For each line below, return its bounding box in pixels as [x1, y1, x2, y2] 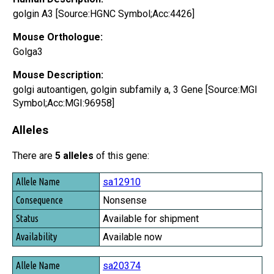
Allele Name [15, 175, 59, 187]
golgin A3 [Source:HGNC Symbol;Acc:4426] [13, 7, 194, 20]
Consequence [15, 192, 62, 204]
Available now [103, 231, 162, 243]
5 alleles [55, 150, 94, 162]
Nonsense [103, 194, 147, 207]
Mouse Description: [13, 68, 103, 81]
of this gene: [94, 150, 149, 162]
